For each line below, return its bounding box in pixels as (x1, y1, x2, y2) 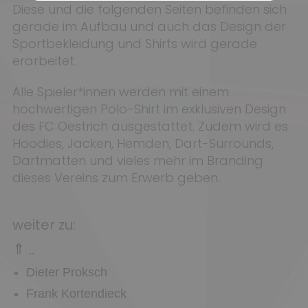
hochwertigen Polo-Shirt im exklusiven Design (12, 100, 286, 118)
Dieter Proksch (25, 265, 107, 279)
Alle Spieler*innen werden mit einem (12, 83, 229, 100)
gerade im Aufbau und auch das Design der (12, 18, 286, 35)
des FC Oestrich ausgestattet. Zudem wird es (12, 118, 288, 135)
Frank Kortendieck (25, 287, 126, 300)
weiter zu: (12, 215, 76, 234)
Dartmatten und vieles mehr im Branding (12, 152, 263, 169)
